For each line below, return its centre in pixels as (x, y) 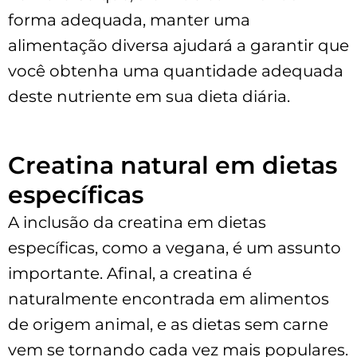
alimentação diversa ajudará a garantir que (178, 45)
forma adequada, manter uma (129, 20)
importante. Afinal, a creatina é (130, 273)
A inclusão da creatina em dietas (137, 222)
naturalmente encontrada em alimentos (169, 298)
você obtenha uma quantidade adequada (176, 71)
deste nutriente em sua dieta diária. (149, 96)
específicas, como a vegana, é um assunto (175, 247)
